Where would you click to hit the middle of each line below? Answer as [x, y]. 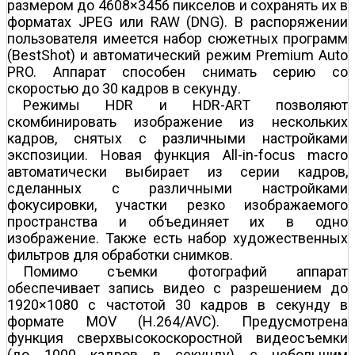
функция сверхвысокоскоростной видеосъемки [177, 338]
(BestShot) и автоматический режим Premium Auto [177, 55]
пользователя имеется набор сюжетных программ [177, 38]
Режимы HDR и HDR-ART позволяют [185, 105]
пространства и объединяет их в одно [177, 221]
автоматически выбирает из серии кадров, [177, 171]
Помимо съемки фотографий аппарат [185, 271]
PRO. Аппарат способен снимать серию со [177, 71]
